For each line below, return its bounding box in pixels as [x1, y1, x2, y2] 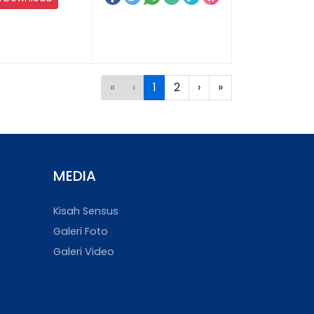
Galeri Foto [53, 224, 108, 238]
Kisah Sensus [53, 204, 118, 218]
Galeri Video [53, 245, 114, 259]
